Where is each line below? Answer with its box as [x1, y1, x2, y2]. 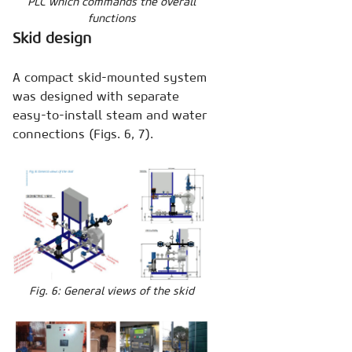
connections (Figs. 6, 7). [13, 125, 153, 141]
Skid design [13, 27, 91, 47]
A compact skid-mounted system [13, 68, 207, 85]
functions [87, 10, 136, 25]
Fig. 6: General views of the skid [29, 284, 195, 299]
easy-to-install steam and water [13, 106, 207, 123]
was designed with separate [13, 87, 179, 104]
